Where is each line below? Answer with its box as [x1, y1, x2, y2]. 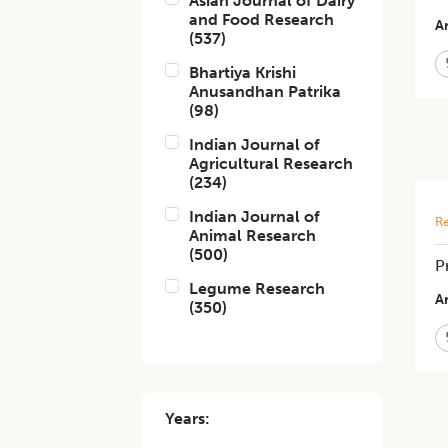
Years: [165, 409, 211, 428]
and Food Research [189, 10, 335, 29]
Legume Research [189, 279, 326, 298]
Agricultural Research [189, 154, 354, 173]
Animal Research [189, 226, 317, 245]
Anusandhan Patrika [189, 82, 342, 101]
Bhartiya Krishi [189, 63, 297, 82]
